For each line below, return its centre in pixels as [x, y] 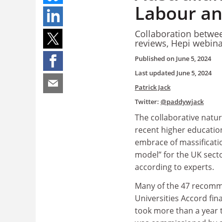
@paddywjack [182, 102]
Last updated [156, 73]
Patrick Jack [153, 87]
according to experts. [174, 167]
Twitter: [148, 102]
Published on [155, 58]
